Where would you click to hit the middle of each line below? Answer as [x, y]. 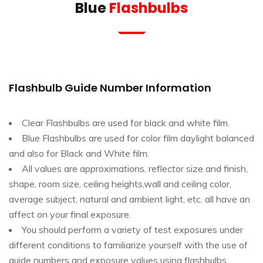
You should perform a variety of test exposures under [132, 230]
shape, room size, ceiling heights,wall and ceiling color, [120, 184]
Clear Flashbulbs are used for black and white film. [126, 123]
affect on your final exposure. [70, 214]
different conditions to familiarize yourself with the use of [128, 245]
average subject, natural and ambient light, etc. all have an [129, 199]
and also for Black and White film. [79, 153]
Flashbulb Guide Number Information [110, 88]
